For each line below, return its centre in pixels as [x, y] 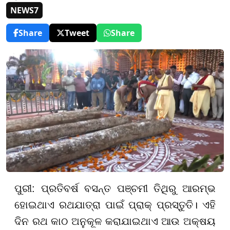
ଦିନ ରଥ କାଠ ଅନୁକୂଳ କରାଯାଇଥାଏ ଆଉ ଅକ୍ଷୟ [115, 221]
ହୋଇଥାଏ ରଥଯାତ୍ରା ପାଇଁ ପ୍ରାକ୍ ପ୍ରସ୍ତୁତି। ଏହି [115, 205]
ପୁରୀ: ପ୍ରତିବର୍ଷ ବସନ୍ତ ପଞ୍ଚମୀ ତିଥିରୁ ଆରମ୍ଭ [115, 188]
